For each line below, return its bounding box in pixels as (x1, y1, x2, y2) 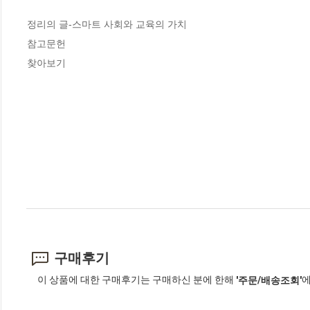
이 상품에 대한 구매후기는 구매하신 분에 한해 (37, 274, 236, 285)
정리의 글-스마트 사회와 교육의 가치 (27, 18, 187, 30)
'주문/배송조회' (236, 274, 302, 286)
